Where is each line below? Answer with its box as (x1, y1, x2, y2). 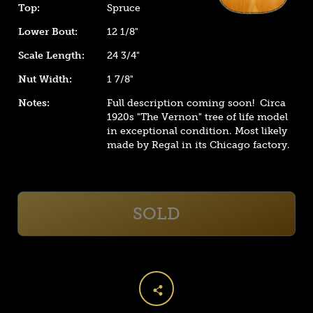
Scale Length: (18, 50, 85, 61)
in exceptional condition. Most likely (107, 125, 288, 137)
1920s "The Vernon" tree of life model (107, 111, 289, 123)
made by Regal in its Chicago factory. (107, 139, 291, 151)
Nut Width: (18, 73, 72, 85)
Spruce (107, 2, 141, 14)
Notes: (18, 97, 50, 109)
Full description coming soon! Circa (107, 97, 286, 109)
